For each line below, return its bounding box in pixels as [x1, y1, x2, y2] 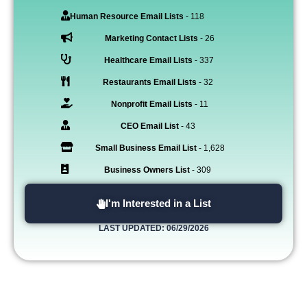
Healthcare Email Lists [103, 56, 193, 66]
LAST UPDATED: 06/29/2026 [98, 223, 209, 234]
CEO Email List [121, 121, 179, 132]
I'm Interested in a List [105, 197, 211, 210]
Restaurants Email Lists [102, 77, 197, 88]
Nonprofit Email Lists [110, 99, 193, 110]
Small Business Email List [95, 143, 197, 153]
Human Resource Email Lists [69, 12, 184, 22]
